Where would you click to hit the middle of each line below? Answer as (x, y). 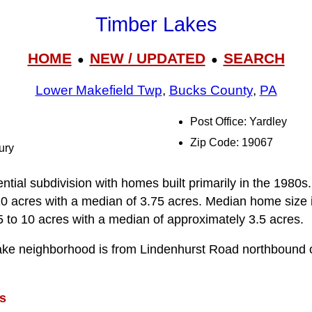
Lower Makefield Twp (99, 91)
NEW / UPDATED (147, 58)
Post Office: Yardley (239, 122)
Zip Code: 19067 (232, 142)
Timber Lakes (156, 25)
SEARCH (254, 58)
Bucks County (211, 91)
